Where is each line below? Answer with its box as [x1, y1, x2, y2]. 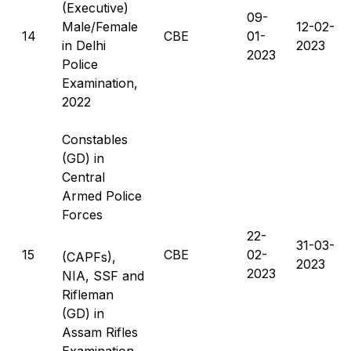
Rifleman [62, 286, 114, 302]
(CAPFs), [62, 248, 116, 265]
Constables [62, 131, 128, 147]
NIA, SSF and [62, 267, 144, 284]
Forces [62, 206, 103, 223]
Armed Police [62, 187, 142, 204]
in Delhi [62, 37, 106, 53]
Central [62, 168, 105, 185]
